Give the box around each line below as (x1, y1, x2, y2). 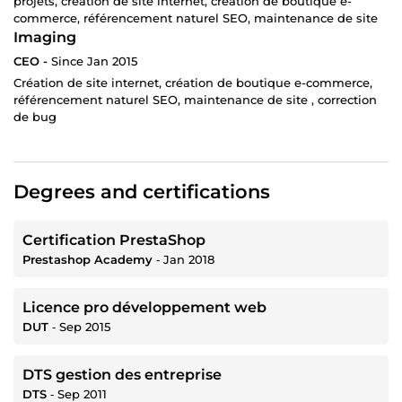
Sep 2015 (59, 319, 110, 335)
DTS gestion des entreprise (22, 366, 222, 384)
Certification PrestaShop (22, 232, 205, 249)
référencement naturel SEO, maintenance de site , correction (13, 92, 377, 108)
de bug (13, 109, 57, 125)
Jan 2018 (163, 252, 214, 267)
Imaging (13, 29, 76, 47)
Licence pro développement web (22, 299, 267, 317)
